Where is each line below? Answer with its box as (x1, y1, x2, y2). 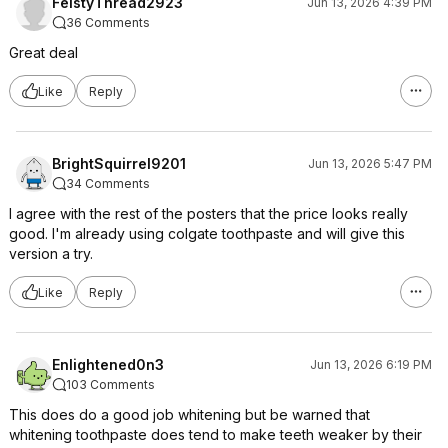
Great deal (9, 44, 78, 61)
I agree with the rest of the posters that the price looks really (9, 205, 408, 222)
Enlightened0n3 (52, 356, 164, 373)
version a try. (9, 245, 93, 262)
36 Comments (66, 15, 150, 30)
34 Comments (66, 176, 150, 191)
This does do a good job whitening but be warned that (9, 406, 370, 423)
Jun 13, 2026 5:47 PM (308, 156, 432, 171)
